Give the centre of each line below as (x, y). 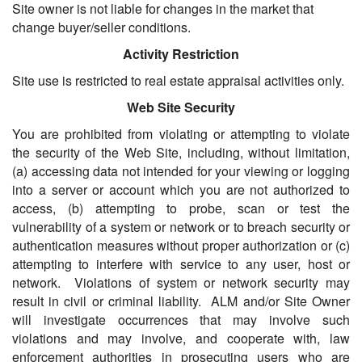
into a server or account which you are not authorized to (181, 190)
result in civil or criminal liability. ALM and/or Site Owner (181, 301)
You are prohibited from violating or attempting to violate (181, 134)
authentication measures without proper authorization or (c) (181, 246)
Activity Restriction (181, 54)
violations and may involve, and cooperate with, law (181, 339)
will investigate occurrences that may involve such (181, 320)
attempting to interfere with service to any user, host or (181, 264)
